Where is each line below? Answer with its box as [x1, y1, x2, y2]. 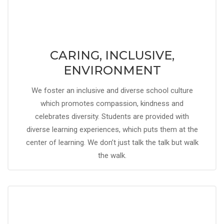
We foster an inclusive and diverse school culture [31, 86, 193, 95]
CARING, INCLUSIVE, [49, 48, 174, 62]
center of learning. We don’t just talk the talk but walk [25, 138, 198, 147]
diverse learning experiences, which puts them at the [26, 125, 198, 134]
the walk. [97, 151, 126, 160]
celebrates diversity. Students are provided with [35, 112, 189, 121]
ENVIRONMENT [63, 63, 161, 77]
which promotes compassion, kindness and [40, 99, 183, 108]
